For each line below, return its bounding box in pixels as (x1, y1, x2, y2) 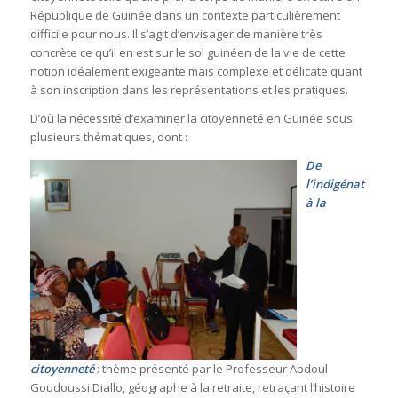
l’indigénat (305, 175, 364, 192)
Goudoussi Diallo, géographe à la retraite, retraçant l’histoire (29, 378, 355, 395)
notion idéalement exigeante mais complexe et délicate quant (29, 62, 362, 79)
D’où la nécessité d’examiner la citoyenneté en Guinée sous (29, 109, 353, 126)
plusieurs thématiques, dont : (29, 128, 187, 145)
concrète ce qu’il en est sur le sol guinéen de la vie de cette (29, 44, 346, 60)
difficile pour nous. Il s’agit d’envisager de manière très (29, 25, 322, 42)
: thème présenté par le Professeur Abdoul (93, 360, 328, 377)
